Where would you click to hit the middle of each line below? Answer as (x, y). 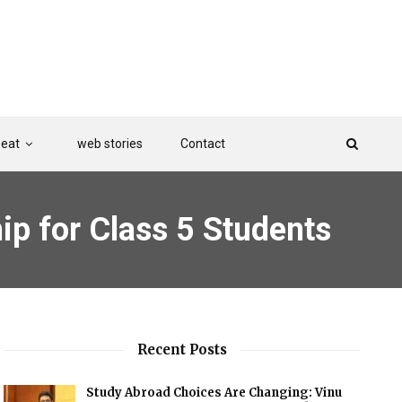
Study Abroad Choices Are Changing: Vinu (214, 393)
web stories (109, 144)
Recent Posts (182, 350)
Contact (202, 144)
